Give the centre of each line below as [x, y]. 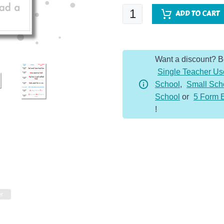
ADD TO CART [197, 13]
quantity [136, 72]
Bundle [135, 60]
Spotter [135, 22]
